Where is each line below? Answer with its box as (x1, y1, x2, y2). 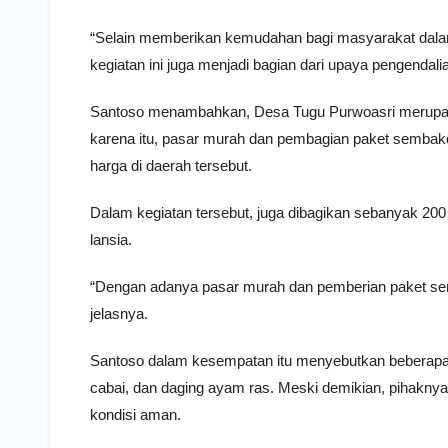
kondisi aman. (90, 406, 181, 424)
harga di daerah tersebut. (90, 157, 252, 175)
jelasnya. (90, 305, 148, 323)
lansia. (90, 231, 132, 249)
